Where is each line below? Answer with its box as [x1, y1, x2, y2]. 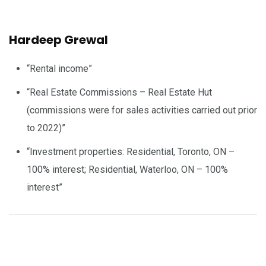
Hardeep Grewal [9, 31, 108, 48]
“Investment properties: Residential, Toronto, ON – [27, 145, 235, 157]
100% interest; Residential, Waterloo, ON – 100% [27, 163, 228, 175]
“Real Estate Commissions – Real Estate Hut [27, 86, 212, 98]
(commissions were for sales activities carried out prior [27, 104, 257, 116]
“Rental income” [27, 62, 92, 74]
